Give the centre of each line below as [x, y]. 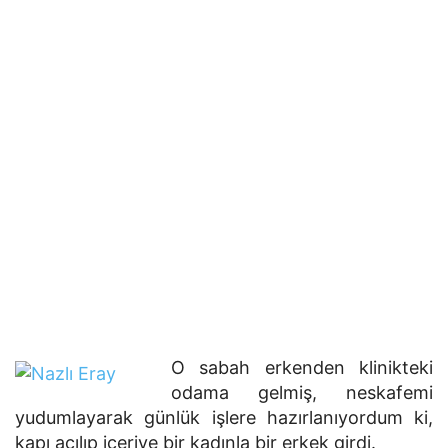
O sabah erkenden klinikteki [302, 367]
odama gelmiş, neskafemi [302, 392]
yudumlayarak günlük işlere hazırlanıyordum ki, [224, 417]
